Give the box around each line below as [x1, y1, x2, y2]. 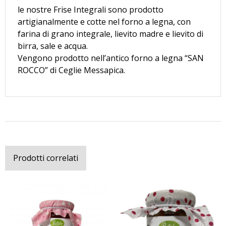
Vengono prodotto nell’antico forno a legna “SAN [18, 52, 204, 64]
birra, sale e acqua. [18, 40, 88, 51]
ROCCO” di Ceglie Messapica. [18, 64, 125, 76]
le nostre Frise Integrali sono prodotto [18, 4, 163, 15]
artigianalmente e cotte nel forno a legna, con [18, 16, 191, 27]
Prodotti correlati [13, 152, 78, 163]
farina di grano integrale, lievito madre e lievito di [18, 28, 203, 39]
